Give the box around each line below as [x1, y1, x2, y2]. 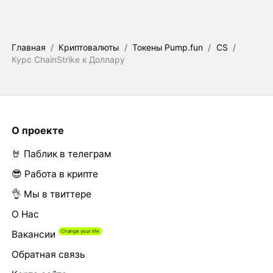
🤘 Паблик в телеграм [11, 148, 112, 160]
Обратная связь [11, 249, 85, 261]
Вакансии [11, 229, 55, 241]
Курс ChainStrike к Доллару [11, 54, 125, 65]
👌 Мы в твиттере [11, 188, 91, 200]
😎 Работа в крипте [11, 168, 98, 180]
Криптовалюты [58, 42, 119, 53]
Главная [11, 42, 46, 53]
